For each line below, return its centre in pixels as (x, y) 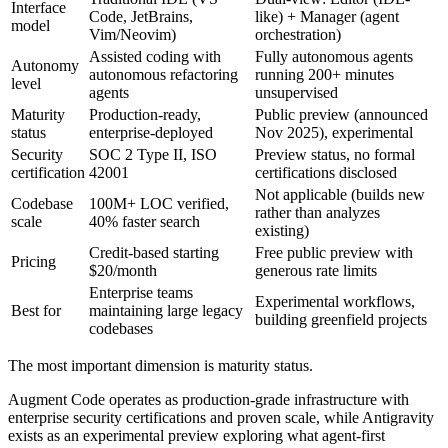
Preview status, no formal (335, 154)
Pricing (33, 261)
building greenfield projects (341, 319)
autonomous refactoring (163, 74)
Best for (36, 310)
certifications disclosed (326, 172)
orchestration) (298, 34)
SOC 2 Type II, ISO (153, 154)
